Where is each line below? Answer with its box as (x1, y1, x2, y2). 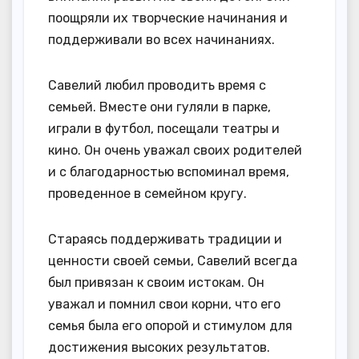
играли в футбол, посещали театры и (48, 120, 280, 136)
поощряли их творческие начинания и (48, 10, 288, 26)
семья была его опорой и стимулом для (48, 317, 292, 333)
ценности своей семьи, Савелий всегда (48, 252, 297, 268)
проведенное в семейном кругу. (48, 185, 247, 201)
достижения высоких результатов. (48, 339, 270, 355)
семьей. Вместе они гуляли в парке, (48, 99, 271, 115)
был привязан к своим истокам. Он (48, 274, 264, 290)
